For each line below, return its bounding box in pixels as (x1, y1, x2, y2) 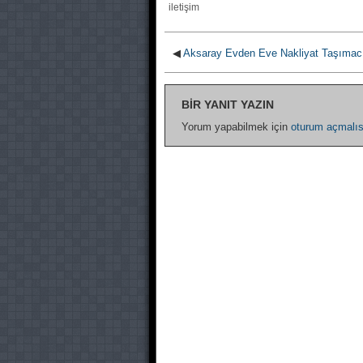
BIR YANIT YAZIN (181, 98, 274, 111)
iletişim (169, 2, 199, 13)
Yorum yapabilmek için (181, 121, 291, 133)
